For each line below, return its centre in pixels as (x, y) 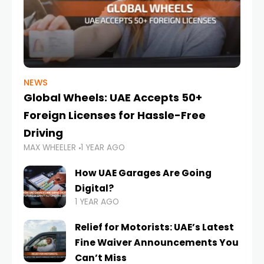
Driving (43, 133)
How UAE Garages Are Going (143, 173)
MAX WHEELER (50, 148)
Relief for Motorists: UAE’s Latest (154, 227)
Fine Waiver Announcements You (157, 243)
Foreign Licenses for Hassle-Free (115, 115)
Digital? (94, 189)
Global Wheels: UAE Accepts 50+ (113, 98)
